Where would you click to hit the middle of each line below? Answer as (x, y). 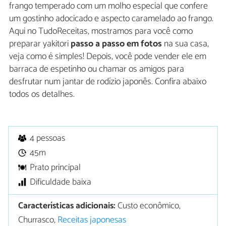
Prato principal (55, 168)
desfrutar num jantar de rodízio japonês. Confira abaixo (108, 82)
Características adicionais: (67, 206)
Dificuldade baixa (61, 183)
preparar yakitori (40, 44)
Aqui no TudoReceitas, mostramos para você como (101, 32)
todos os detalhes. (42, 95)
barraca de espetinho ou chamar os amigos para (97, 69)
